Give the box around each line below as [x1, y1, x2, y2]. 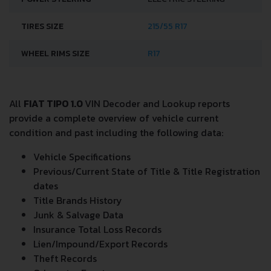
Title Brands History [33, 193, 122, 208]
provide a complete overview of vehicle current [9, 111, 218, 126]
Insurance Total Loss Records [33, 222, 162, 237]
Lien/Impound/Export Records [33, 237, 168, 252]
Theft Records [33, 251, 97, 266]
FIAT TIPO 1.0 [24, 96, 85, 111]
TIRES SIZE [21, 20, 64, 33]
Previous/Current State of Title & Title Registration [33, 164, 260, 179]
